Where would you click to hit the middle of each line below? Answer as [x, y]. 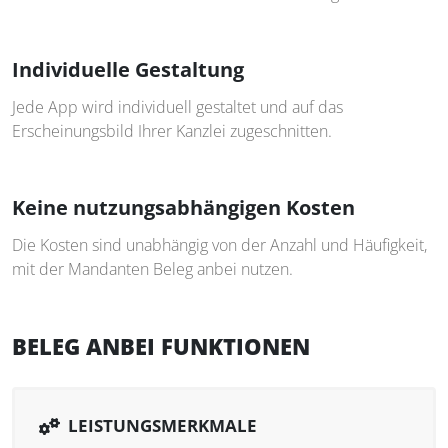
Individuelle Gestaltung [128, 69]
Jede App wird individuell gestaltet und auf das [177, 106]
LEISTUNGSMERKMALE [162, 425]
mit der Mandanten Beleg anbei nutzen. [152, 268]
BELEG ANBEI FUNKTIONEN [161, 345]
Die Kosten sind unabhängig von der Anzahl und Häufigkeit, [219, 244]
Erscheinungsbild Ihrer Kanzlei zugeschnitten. [172, 130]
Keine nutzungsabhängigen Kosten [183, 207]
